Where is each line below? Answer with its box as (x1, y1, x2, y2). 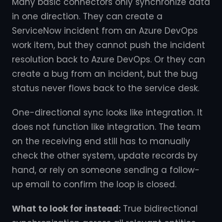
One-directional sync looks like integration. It (12, 107, 203, 118)
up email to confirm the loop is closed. (12, 178, 176, 190)
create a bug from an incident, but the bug (12, 68, 198, 80)
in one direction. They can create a (12, 10, 163, 22)
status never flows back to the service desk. (12, 82, 199, 94)
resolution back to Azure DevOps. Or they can (12, 54, 205, 65)
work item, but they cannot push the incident (12, 39, 205, 51)
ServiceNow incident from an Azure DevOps (12, 25, 198, 37)
